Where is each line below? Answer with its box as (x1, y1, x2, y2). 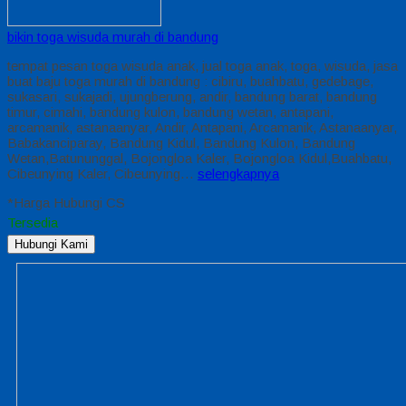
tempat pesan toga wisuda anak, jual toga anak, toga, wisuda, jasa (7, 58, 398, 74)
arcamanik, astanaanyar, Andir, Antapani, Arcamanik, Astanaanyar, (7, 120, 397, 136)
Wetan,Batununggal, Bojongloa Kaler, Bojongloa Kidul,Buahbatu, (7, 150, 391, 167)
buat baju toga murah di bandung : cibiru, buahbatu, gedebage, (7, 73, 373, 90)
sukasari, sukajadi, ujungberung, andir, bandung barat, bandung (7, 89, 377, 105)
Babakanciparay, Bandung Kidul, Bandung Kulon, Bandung (7, 135, 355, 151)
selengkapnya (198, 166, 279, 182)
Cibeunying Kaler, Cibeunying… (7, 166, 198, 182)
